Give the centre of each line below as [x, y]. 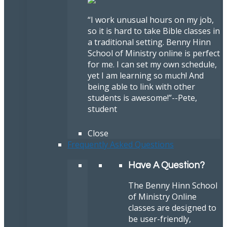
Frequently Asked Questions [121, 145]
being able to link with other [141, 87]
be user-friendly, [160, 219]
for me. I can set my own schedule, [152, 65]
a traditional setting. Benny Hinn [149, 42]
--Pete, [184, 98]
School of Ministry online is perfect [154, 53]
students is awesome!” [130, 98]
